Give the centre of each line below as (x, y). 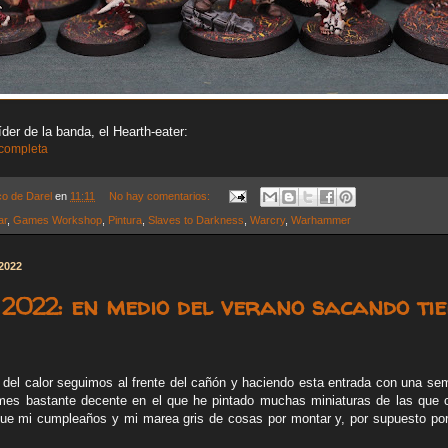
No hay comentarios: (160, 195)
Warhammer (321, 219)
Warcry (267, 219)
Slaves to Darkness (196, 219)
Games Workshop (57, 219)
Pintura (125, 219)
